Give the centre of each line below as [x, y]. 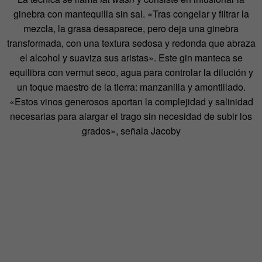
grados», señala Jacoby [131, 131]
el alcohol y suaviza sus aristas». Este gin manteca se [131, 58]
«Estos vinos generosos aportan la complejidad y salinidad [131, 102]
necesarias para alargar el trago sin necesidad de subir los [131, 116]
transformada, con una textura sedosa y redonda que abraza [131, 43]
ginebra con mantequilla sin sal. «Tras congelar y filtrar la [131, 14]
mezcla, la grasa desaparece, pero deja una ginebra [131, 29]
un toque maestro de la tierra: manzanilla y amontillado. [131, 87]
